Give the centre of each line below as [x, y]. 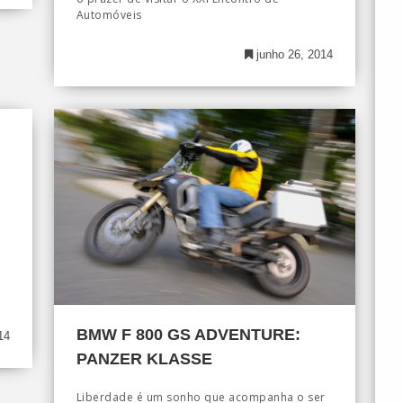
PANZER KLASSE [144, 358]
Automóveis [109, 15]
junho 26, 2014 [292, 55]
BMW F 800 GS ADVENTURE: [188, 334]
